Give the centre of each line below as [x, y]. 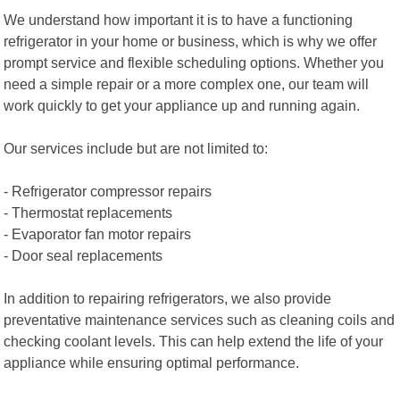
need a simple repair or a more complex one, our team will [187, 83]
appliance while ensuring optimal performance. [152, 362]
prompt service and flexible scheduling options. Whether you [194, 62]
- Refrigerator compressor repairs [108, 191]
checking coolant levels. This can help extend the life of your [194, 341]
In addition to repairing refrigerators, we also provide [168, 298]
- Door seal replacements [83, 255]
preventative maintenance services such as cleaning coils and [200, 319]
